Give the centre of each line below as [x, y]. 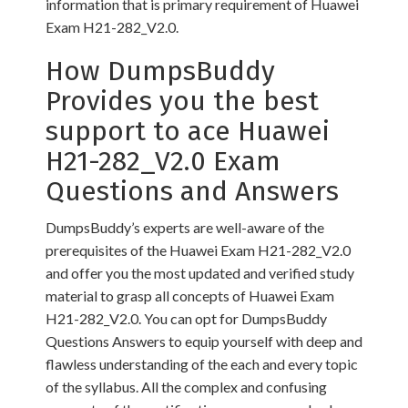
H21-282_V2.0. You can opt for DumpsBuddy [186, 318]
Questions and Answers [192, 191]
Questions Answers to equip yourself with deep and [204, 341]
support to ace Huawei [188, 131]
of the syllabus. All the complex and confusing [186, 387]
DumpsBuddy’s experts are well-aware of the [185, 227]
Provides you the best [182, 101]
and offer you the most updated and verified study [200, 273]
